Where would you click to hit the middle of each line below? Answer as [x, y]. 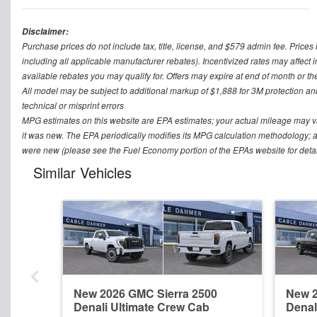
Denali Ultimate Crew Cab [142, 306]
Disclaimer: [45, 31]
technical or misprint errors [73, 105]
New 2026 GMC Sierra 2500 [145, 293]
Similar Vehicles [82, 172]
